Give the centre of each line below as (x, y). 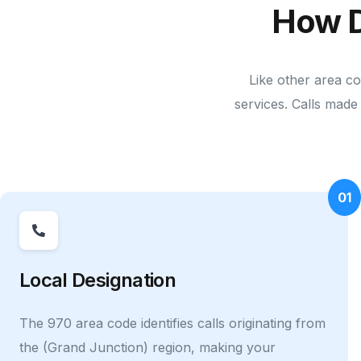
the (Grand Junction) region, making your (147, 347)
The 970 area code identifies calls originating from (172, 323)
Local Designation (98, 280)
